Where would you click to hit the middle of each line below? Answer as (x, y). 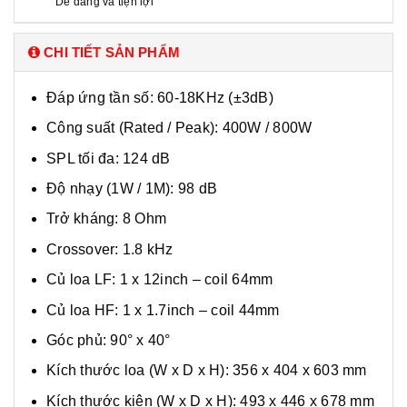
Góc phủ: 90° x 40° (109, 340)
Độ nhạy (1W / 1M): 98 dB (132, 188)
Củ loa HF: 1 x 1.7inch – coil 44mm (163, 310)
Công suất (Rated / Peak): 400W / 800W (179, 128)
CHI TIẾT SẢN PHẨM (112, 52)
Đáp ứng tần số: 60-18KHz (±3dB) (160, 97)
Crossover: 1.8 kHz (110, 249)
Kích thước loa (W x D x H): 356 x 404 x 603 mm (207, 371)
